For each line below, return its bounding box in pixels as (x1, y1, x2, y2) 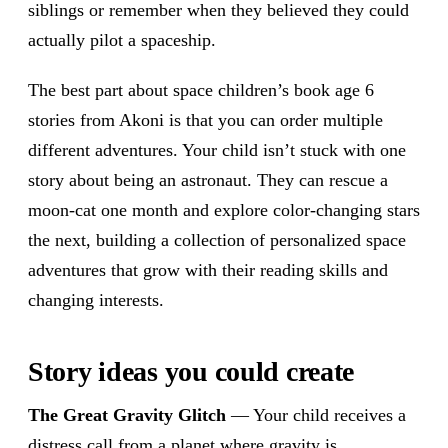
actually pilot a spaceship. (28, 30, 216, 50)
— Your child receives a (226, 405, 406, 425)
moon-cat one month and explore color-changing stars (28, 200, 420, 220)
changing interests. (28, 290, 164, 310)
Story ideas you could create (28, 356, 355, 387)
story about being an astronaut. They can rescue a (28, 170, 388, 190)
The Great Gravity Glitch (28, 405, 226, 425)
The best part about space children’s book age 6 (28, 80, 374, 100)
